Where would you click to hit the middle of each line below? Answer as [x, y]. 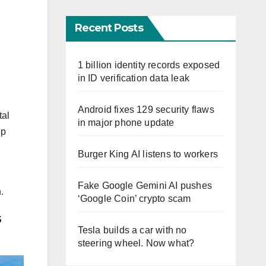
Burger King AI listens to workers [148, 154]
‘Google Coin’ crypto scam [134, 199]
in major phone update [126, 123]
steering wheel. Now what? [136, 243]
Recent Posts [109, 28]
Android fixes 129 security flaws [146, 110]
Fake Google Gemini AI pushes [145, 186]
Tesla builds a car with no [132, 230]
